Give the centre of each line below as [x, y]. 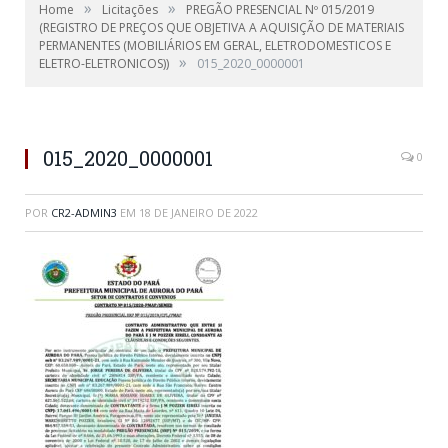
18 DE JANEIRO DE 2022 [198, 212]
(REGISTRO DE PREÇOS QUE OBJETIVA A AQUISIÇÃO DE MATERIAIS [221, 27]
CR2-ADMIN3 [84, 212]
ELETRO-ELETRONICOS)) [104, 63]
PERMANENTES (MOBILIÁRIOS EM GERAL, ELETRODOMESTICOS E [215, 45]
